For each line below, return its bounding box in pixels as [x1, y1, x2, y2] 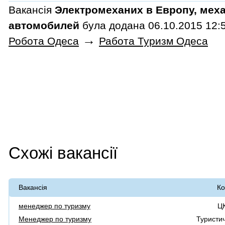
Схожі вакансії [9, 144, 118, 163]
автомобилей [9, 20, 79, 32]
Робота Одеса [9, 35, 79, 47]
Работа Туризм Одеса [99, 35, 208, 47]
